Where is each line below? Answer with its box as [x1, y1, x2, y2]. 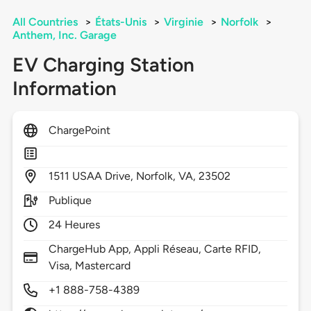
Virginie [163, 15, 203, 29]
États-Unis [94, 15, 146, 29]
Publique [48, 194, 92, 208]
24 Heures [48, 218, 101, 232]
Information [12, 76, 117, 101]
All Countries [12, 15, 78, 29]
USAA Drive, [72, 169, 137, 183]
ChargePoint [48, 124, 111, 137]
